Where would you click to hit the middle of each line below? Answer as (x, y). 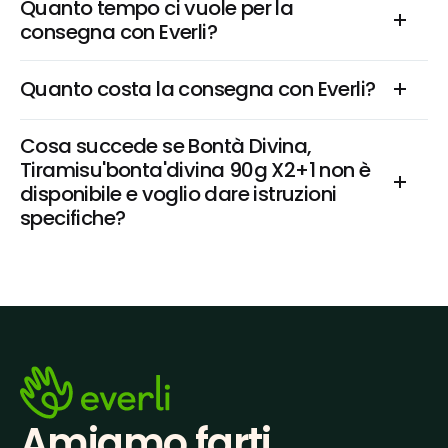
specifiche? (73, 218)
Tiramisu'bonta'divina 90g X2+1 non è (195, 170)
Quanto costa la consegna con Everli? (198, 89)
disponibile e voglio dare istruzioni (178, 194)
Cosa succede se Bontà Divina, (166, 146)
